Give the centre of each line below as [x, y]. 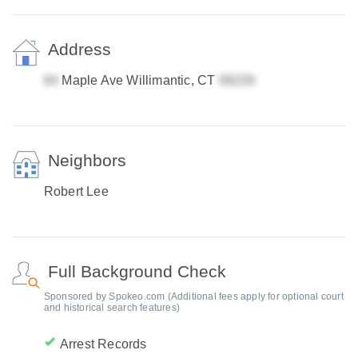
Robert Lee [76, 191]
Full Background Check [137, 271]
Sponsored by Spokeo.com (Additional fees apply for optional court [193, 296]
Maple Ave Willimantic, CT [139, 80]
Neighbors [87, 160]
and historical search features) [112, 308]
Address [79, 49]
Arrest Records [103, 344]
